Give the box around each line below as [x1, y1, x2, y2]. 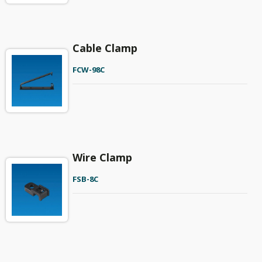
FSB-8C [72, 173, 98, 184]
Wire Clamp [72, 150, 132, 164]
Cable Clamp [72, 41, 137, 56]
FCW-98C [72, 64, 105, 75]
